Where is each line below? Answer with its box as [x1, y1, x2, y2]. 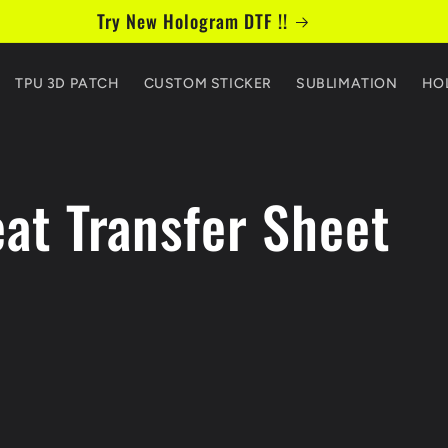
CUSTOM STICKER [143, 75, 272, 92]
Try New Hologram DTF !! [97, 7, 288, 34]
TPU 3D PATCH [15, 75, 120, 92]
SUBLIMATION [295, 75, 398, 92]
